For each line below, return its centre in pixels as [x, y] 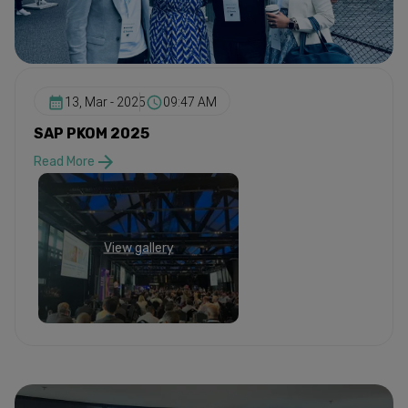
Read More [64, 162]
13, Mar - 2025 [105, 102]
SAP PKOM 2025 [92, 133]
